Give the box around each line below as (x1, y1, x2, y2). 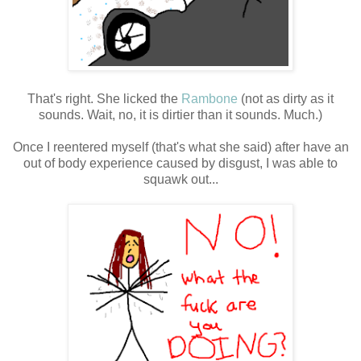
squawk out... (143, 172, 218, 187)
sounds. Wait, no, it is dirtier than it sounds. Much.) (39, 108, 322, 122)
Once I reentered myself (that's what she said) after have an (12, 140, 349, 155)
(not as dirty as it (238, 92, 334, 106)
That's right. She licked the (27, 92, 181, 106)
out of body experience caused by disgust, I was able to (23, 156, 338, 171)
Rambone (181, 92, 238, 106)
